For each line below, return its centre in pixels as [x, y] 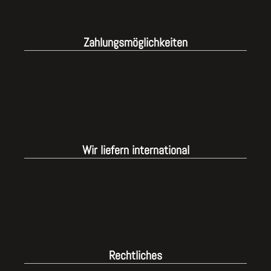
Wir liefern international [135, 150]
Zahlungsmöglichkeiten [135, 42]
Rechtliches [135, 255]
